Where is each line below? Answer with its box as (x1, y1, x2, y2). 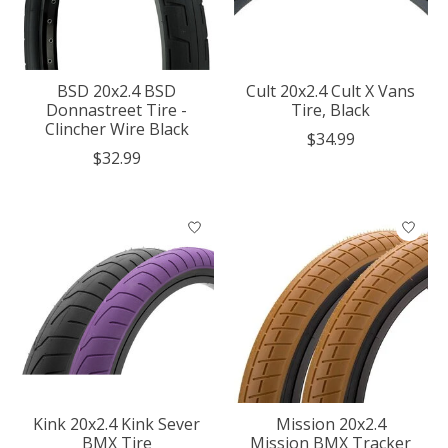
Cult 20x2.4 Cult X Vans (246, 79, 416, 102)
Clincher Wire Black (44, 117, 189, 140)
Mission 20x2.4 (275, 412, 386, 435)
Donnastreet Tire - (46, 98, 188, 121)
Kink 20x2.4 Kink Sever (33, 412, 201, 435)
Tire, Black (291, 98, 371, 121)
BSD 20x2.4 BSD (57, 79, 177, 102)
